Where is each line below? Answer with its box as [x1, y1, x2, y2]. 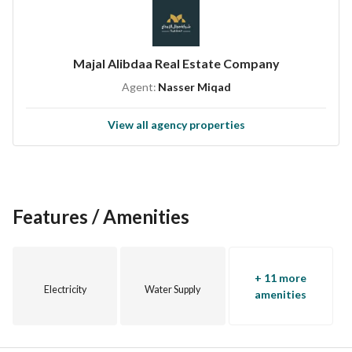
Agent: [121, 80, 156, 93]
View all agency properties [107, 118, 245, 131]
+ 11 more [255, 271, 307, 284]
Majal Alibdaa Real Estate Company [72, 56, 280, 71]
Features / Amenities [13, 205, 189, 228]
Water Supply [145, 284, 201, 295]
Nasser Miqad [157, 80, 231, 93]
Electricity [43, 284, 86, 295]
